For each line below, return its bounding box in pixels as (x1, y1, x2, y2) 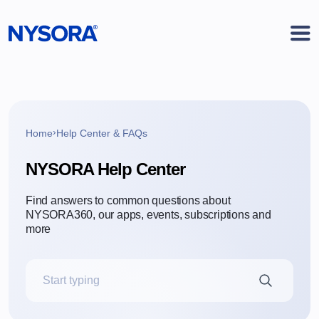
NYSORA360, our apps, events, (26, 208, 182, 221)
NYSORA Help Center (26, 159, 185, 179)
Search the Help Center (25, 281, 144, 293)
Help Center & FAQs (56, 127, 147, 139)
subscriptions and (182, 208, 271, 221)
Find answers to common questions (26, 194, 200, 206)
